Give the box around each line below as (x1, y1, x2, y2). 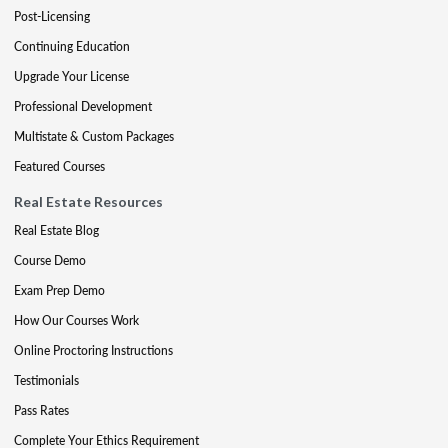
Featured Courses (14, 157, 105, 175)
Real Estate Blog (14, 221, 99, 239)
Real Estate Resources (14, 192, 163, 210)
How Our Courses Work (14, 311, 139, 329)
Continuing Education (14, 37, 130, 55)
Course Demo (14, 251, 86, 269)
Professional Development (14, 97, 152, 115)
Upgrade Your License (14, 67, 129, 85)
